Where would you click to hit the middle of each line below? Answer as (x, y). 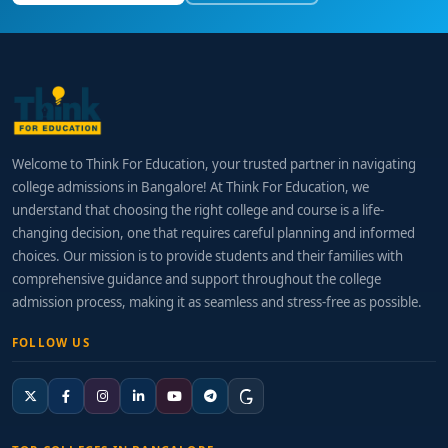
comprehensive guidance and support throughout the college (196, 279)
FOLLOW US (51, 342)
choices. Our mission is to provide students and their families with (207, 256)
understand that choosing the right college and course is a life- (198, 210)
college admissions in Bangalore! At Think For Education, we (190, 187)
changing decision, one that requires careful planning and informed (213, 233)
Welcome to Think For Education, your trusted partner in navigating (214, 164)
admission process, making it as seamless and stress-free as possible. (217, 302)
